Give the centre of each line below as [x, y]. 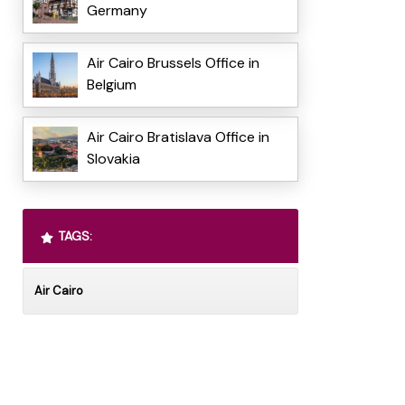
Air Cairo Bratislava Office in [178, 137]
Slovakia [113, 159]
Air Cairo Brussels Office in [173, 63]
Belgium [111, 85]
